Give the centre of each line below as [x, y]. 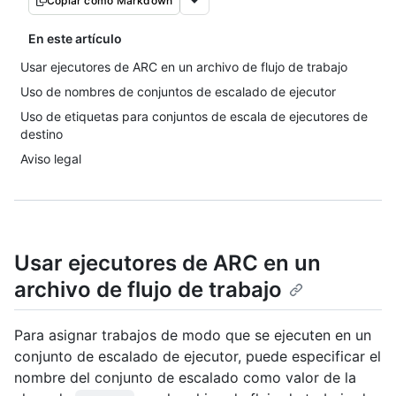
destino [42, 134]
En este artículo [75, 38]
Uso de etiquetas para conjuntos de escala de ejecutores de [194, 116]
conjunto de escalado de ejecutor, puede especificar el [198, 357]
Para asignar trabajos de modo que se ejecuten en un [193, 335]
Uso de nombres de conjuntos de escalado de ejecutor [178, 91]
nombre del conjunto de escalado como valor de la [185, 378]
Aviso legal [51, 159]
